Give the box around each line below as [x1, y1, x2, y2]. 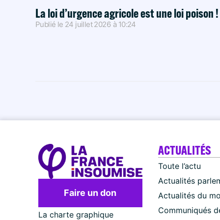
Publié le [35, 19, 63, 29]
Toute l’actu [158, 161, 201, 171]
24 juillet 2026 [65, 19, 111, 29]
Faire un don [64, 187, 117, 198]
